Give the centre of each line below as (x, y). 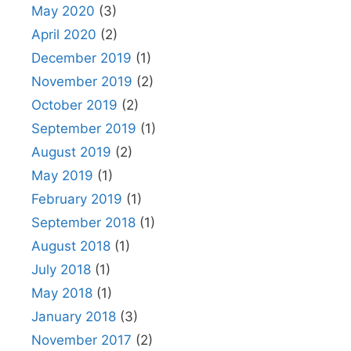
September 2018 (83, 223)
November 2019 (82, 81)
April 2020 (64, 34)
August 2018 (71, 246)
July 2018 (61, 270)
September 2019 (84, 128)
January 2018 (74, 317)
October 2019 (74, 105)
